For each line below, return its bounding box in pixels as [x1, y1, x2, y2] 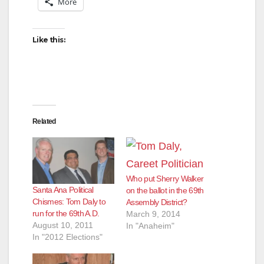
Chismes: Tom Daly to [32, 197, 106, 207]
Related [32, 117, 56, 126]
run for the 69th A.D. [32, 209, 100, 219]
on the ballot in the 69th [126, 185, 204, 195]
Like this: [32, 35, 65, 44]
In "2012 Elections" [32, 232, 103, 242]
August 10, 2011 [32, 220, 93, 230]
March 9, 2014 [126, 209, 180, 219]
